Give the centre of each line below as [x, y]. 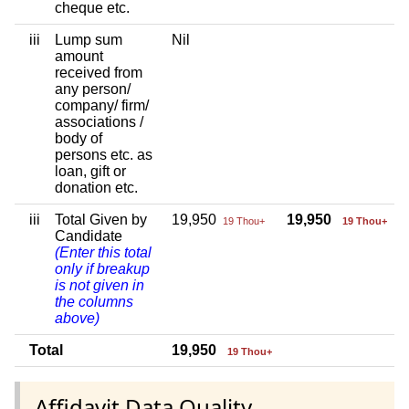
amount [79, 56]
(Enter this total [103, 252]
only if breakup [102, 268]
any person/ [93, 89]
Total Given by [101, 219]
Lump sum [89, 39]
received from [99, 72]
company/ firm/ [102, 105]
